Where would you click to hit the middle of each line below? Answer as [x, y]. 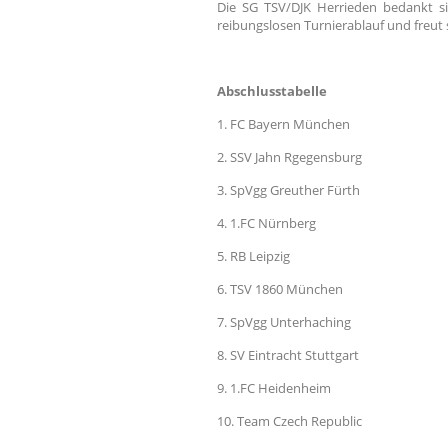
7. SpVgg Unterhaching [284, 322]
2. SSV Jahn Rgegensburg [289, 157]
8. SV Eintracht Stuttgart [288, 355]
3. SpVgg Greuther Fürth [288, 190]
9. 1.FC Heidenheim [274, 388]
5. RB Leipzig [253, 256]
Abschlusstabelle [272, 91]
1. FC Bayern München [283, 124]
